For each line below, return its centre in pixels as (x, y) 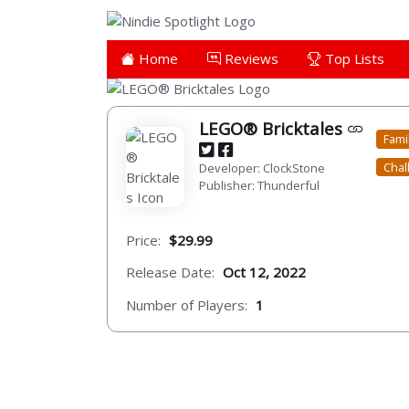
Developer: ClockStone (262, 168)
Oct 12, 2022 (264, 273)
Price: (143, 240)
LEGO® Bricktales (273, 128)
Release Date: (170, 273)
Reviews (250, 58)
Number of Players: (187, 304)
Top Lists (353, 58)
